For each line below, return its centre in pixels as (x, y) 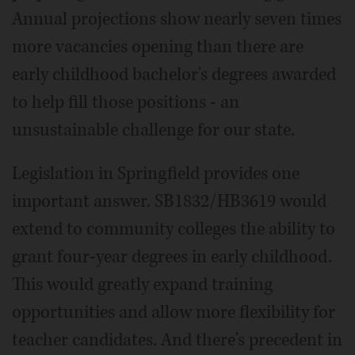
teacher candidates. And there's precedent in (177, 340)
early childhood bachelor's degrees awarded (174, 74)
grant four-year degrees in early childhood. (172, 257)
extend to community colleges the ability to (174, 229)
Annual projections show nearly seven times (177, 19)
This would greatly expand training (142, 284)
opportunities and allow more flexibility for (174, 312)
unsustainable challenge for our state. (153, 130)
